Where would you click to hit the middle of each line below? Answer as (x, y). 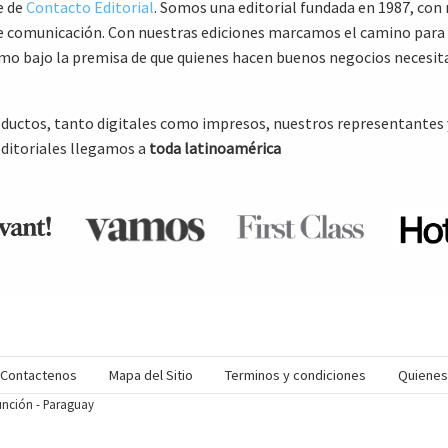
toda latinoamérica (215, 147)
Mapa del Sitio (151, 374)
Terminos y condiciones (296, 374)
